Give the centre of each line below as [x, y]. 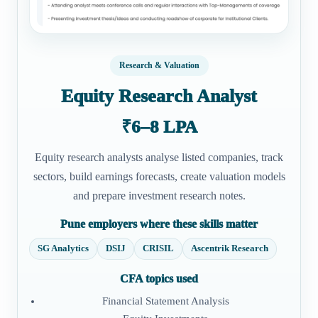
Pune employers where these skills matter [159, 224]
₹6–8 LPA [159, 126]
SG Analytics [63, 248]
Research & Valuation [159, 65]
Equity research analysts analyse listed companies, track [159, 157]
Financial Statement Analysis [165, 301]
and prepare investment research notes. [159, 195]
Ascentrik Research [230, 248]
